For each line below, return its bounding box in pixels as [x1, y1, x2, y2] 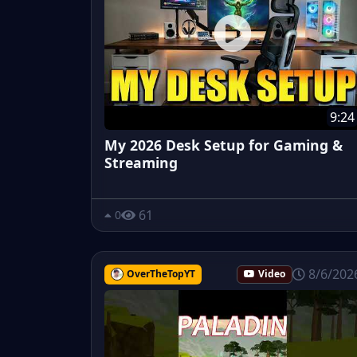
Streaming [104, 152, 178, 172]
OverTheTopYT [126, 266, 195, 280]
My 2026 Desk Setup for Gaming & [104, 135, 343, 155]
